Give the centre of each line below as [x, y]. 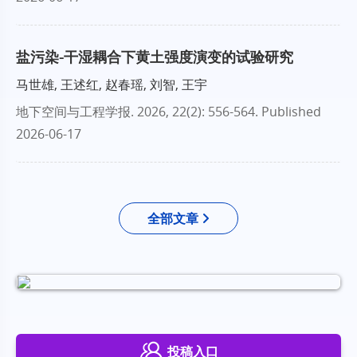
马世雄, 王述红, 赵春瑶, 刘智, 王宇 [112, 84]
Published [291, 111]
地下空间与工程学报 [73, 111]
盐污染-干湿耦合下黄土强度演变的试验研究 [155, 56]
